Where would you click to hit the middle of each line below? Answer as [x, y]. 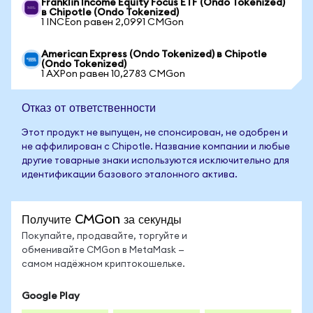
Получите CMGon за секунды [102, 219]
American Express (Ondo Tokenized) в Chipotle [154, 54]
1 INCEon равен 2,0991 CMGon [112, 22]
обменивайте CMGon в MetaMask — [103, 250]
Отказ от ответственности [89, 107]
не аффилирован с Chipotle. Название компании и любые [156, 147]
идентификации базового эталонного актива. [130, 175]
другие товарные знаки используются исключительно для [155, 161]
